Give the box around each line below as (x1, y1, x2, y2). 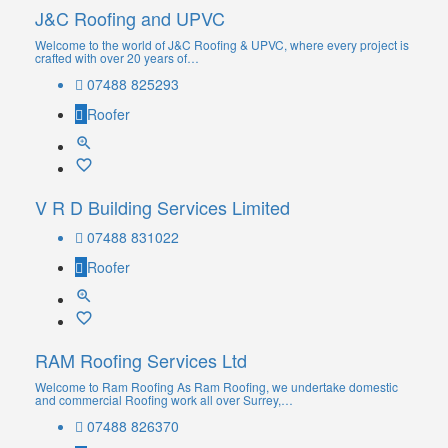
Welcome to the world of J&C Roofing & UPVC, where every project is (35, 36, 409, 54)
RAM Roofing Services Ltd (35, 347, 247, 374)
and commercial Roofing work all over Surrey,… (35, 391, 293, 409)
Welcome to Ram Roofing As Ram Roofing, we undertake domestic (35, 378, 398, 396)
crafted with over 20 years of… (35, 49, 199, 67)
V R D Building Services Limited (35, 194, 290, 221)
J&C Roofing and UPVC (35, 5, 225, 32)
